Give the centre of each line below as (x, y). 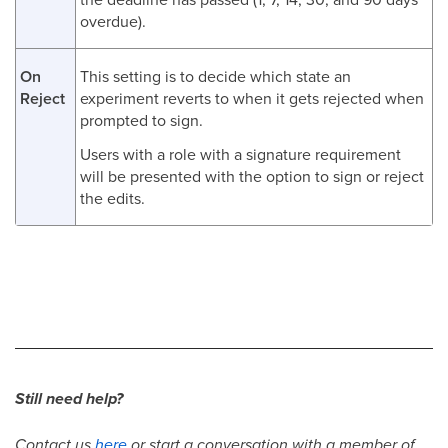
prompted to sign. (141, 119)
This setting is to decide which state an (215, 75)
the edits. (112, 197)
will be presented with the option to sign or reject (252, 175)
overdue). (113, 20)
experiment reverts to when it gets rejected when (252, 97)
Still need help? (69, 398)
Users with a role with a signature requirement (240, 153)
